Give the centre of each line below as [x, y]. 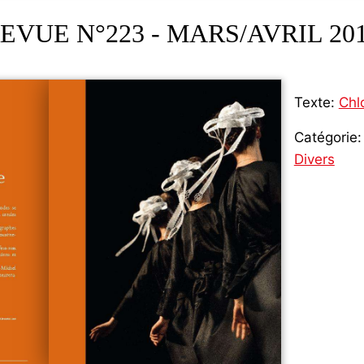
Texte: [314, 103]
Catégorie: [327, 138]
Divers [314, 160]
